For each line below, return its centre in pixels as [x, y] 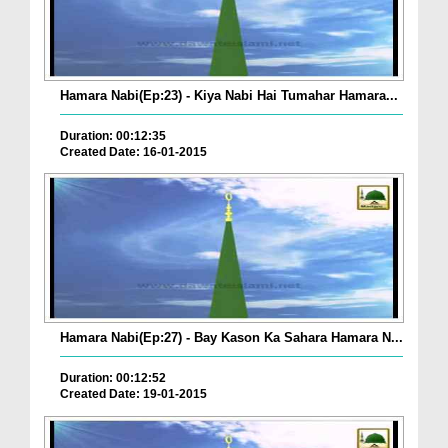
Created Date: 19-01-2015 [133, 394]
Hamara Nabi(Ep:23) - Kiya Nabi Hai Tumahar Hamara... [229, 95]
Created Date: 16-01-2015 [133, 151]
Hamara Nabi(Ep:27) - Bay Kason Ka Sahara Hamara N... [231, 338]
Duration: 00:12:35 [113, 135]
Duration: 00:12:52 [113, 378]
